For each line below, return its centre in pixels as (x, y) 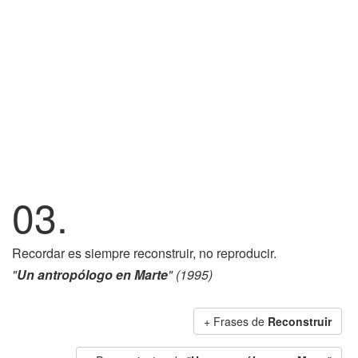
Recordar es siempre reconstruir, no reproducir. (144, 253)
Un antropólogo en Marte (92, 274)
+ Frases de (236, 321)
